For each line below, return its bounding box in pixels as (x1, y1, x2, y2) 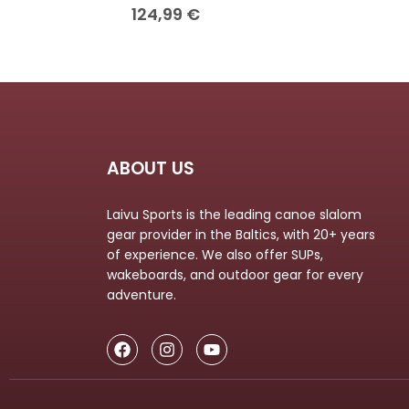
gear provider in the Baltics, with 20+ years (107, 225, 375, 245)
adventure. (107, 286, 176, 305)
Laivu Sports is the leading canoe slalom (107, 205, 362, 225)
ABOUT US (107, 156, 194, 182)
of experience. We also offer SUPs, (107, 246, 323, 265)
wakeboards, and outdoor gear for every (107, 266, 363, 285)
